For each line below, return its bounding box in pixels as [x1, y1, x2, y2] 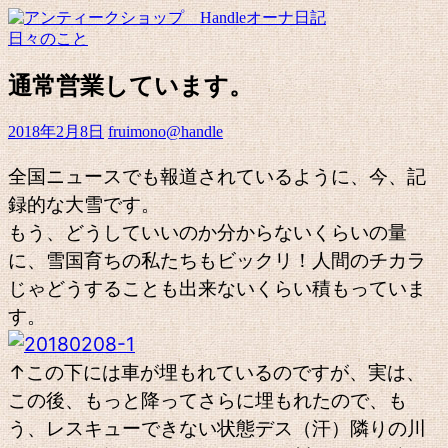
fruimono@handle [108, 122, 223, 140]
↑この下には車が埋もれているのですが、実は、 [8, 360, 425, 384]
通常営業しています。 [8, 72, 253, 99]
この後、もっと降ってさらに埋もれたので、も [8, 388, 407, 412]
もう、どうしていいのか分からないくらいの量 [8, 220, 407, 244]
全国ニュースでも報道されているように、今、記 [8, 164, 426, 188]
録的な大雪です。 [8, 192, 160, 216]
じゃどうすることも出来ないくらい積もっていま [8, 276, 426, 300]
